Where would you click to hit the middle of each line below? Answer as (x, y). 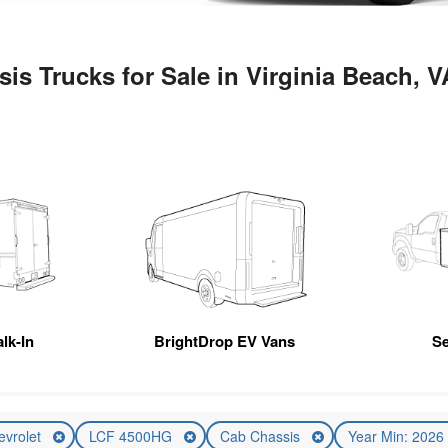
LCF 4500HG (133, 435)
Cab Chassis (262, 435)
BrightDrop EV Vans (224, 341)
